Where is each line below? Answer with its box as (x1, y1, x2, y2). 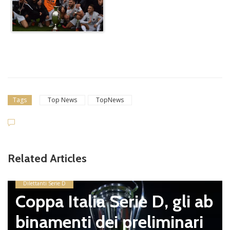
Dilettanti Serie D (23, 179, 66, 187)
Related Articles (8, 151, 87, 165)
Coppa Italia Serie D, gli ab (15, 190, 213, 212)
